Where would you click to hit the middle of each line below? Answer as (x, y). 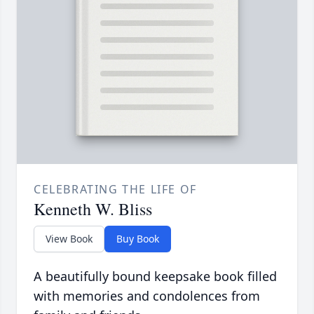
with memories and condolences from (147, 296)
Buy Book (138, 239)
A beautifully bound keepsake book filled (155, 277)
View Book (69, 239)
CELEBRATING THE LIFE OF (115, 190)
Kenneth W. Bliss (93, 209)
